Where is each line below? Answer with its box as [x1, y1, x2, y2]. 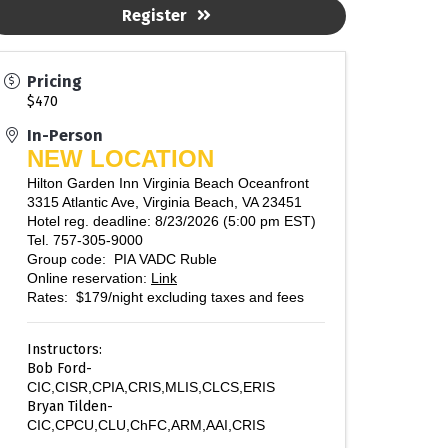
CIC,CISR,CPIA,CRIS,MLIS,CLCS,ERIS [27, 379, 275, 396]
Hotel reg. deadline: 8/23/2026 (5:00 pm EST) [27, 213, 316, 230]
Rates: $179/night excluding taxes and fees [27, 289, 304, 306]
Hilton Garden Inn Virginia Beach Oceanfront [27, 175, 309, 192]
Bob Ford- [27, 360, 92, 378]
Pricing [27, 72, 82, 92]
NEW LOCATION [27, 145, 214, 173]
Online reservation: [27, 270, 151, 287]
